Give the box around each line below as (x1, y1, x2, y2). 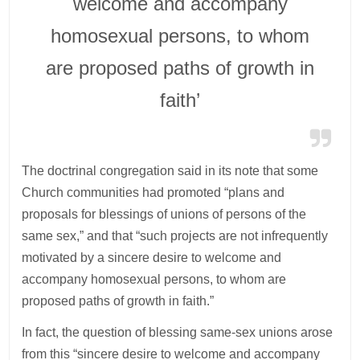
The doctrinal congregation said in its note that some (22, 163, 319, 178)
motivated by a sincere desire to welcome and (22, 250, 282, 264)
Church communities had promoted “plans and (22, 185, 285, 199)
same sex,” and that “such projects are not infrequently (22, 228, 329, 243)
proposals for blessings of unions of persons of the (22, 207, 307, 221)
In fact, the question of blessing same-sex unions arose (22, 325, 333, 339)
